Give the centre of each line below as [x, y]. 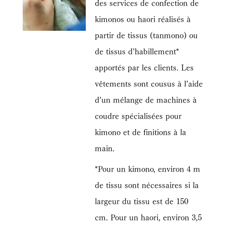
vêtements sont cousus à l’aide [149, 83]
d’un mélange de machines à [146, 99]
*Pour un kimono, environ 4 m [148, 168]
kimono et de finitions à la [141, 132]
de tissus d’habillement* [137, 51]
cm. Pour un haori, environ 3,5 [149, 216]
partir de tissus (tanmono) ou [147, 35]
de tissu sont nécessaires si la [147, 184]
